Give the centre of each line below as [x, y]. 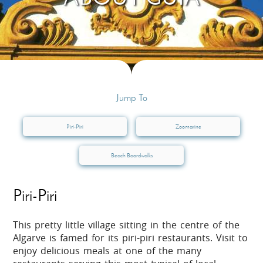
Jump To [131, 97]
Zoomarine [188, 126]
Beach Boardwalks [131, 156]
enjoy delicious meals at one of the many [107, 251]
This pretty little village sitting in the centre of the [127, 225]
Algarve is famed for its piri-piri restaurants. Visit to [131, 238]
